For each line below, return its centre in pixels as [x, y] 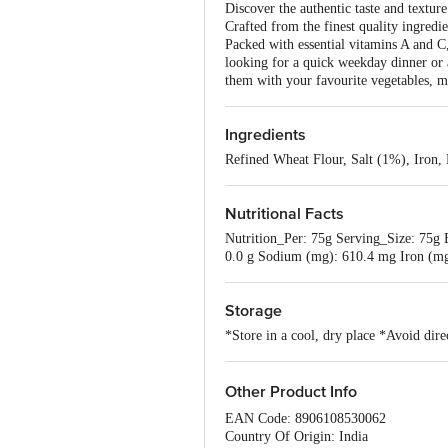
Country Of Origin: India [296, 436]
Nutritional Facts [284, 214]
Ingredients [265, 135]
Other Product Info [291, 392]
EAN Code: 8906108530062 [305, 418]
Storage [253, 311]
